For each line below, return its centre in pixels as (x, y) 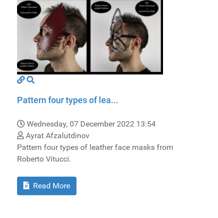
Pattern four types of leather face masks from (95, 147)
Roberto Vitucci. (44, 159)
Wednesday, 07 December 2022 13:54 (91, 124)
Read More (51, 186)
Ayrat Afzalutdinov (57, 136)
